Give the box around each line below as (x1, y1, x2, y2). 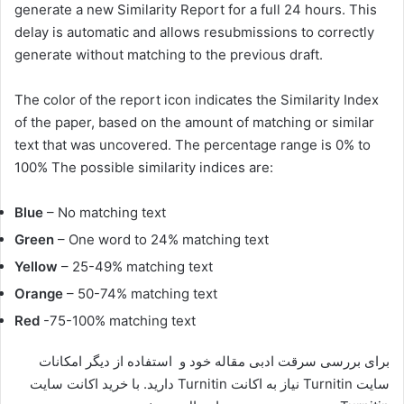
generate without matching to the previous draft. (14, 46, 323, 63)
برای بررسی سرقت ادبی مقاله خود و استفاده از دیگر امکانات (39, 353, 390, 370)
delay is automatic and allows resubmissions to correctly (14, 23, 374, 41)
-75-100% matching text (40, 312, 196, 329)
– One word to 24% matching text (54, 231, 269, 248)
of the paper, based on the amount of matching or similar (14, 114, 374, 131)
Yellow (14, 258, 58, 275)
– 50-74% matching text (63, 285, 217, 302)
